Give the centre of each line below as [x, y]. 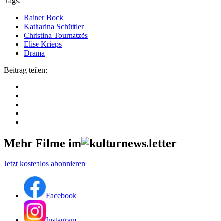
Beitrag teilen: [26, 70]
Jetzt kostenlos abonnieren [45, 164]
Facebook [61, 196]
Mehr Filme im [43, 143]
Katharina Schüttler [54, 26]
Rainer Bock [43, 17]
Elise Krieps [43, 44]
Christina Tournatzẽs [56, 35]
